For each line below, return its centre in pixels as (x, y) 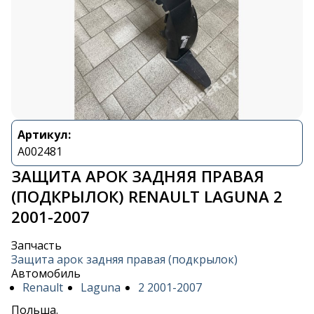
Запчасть (36, 246)
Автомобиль (46, 274)
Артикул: (44, 135)
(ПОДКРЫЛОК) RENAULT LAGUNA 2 (147, 197)
